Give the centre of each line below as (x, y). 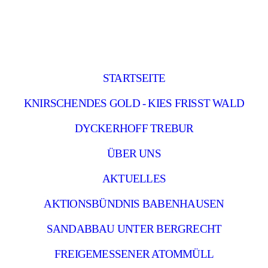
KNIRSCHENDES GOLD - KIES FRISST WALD (134, 103)
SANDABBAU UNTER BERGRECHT (134, 229)
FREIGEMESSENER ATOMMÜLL (134, 254)
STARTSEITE (134, 78)
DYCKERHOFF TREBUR (134, 128)
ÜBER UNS (134, 153)
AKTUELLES (134, 179)
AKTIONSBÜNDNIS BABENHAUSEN (134, 204)
